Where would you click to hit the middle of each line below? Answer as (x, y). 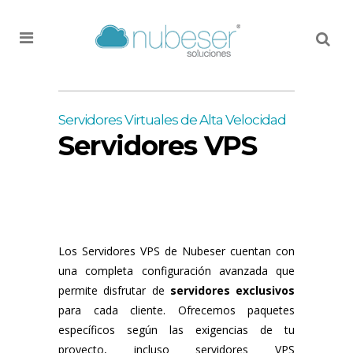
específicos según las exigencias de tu (176, 329)
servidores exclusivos (232, 290)
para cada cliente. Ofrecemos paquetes (176, 310)
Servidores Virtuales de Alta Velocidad (172, 119)
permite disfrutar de (114, 290)
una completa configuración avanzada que (176, 270)
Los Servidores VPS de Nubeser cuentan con (176, 251)
